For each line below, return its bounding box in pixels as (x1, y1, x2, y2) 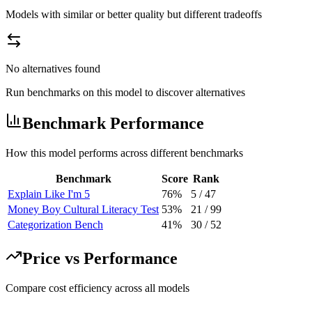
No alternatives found (6, 62, 100, 75)
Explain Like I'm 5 (8, 188, 90, 201)
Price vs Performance (22, 249, 178, 268)
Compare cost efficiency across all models (6, 282, 189, 295)
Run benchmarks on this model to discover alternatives (6, 86, 245, 98)
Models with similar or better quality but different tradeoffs (6, 8, 262, 20)
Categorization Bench (8, 219, 103, 231)
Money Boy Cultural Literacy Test (8, 203, 159, 216)
